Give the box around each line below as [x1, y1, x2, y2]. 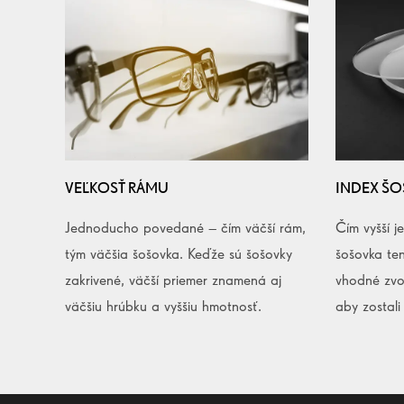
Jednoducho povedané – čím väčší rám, [65, 217, 306, 236]
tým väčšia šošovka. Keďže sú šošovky [65, 243, 292, 262]
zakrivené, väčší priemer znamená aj [65, 270, 281, 289]
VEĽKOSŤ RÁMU [65, 178, 169, 197]
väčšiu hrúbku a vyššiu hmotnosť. [65, 296, 262, 315]
